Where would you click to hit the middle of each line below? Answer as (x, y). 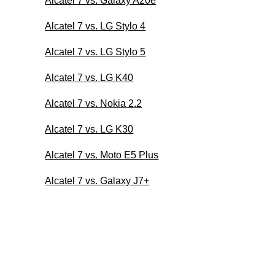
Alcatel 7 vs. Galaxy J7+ (97, 180)
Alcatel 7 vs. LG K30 (89, 129)
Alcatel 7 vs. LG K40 (89, 77)
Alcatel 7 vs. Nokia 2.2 (94, 103)
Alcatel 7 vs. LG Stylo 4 (95, 26)
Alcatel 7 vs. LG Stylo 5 (95, 52)
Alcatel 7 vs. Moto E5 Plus (102, 155)
